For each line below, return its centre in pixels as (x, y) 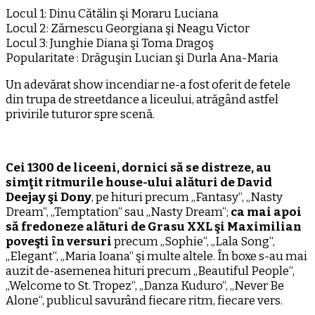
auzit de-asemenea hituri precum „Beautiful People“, (150, 271)
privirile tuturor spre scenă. (80, 115)
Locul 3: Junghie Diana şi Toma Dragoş (110, 44)
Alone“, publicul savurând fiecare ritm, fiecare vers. (144, 301)
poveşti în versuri (59, 242)
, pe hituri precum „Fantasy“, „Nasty (187, 198)
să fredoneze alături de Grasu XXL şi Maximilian (154, 227)
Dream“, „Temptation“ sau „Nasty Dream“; (118, 212)
